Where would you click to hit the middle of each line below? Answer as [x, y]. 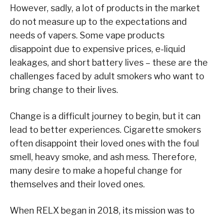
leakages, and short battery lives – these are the [109, 63]
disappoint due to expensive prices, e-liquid [98, 49]
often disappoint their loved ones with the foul [104, 144]
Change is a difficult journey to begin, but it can [105, 116]
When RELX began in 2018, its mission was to [102, 211]
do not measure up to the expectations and [98, 22]
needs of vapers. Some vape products [87, 36]
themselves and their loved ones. [77, 184]
